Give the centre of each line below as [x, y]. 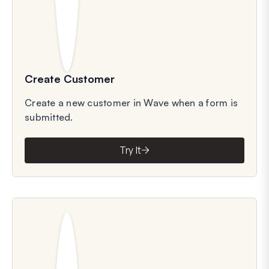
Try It [130, 150]
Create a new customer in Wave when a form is [131, 102]
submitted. [49, 117]
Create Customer [70, 78]
